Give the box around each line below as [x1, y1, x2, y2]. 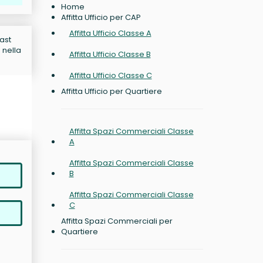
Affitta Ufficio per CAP [60, 12, 141, 23]
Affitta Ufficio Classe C [69, 70, 152, 81]
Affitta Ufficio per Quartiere [60, 86, 162, 97]
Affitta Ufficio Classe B [69, 49, 151, 60]
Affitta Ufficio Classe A [69, 28, 151, 39]
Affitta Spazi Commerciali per [60, 215, 173, 227]
